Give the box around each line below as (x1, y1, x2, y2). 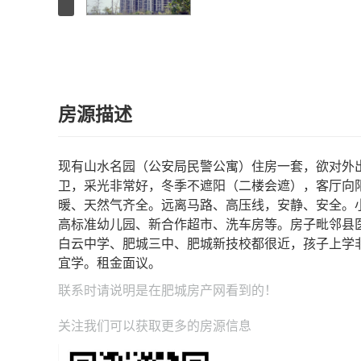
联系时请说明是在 (58, 284, 161, 297)
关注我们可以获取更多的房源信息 (58, 319, 251, 333)
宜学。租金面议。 (58, 256, 161, 270)
